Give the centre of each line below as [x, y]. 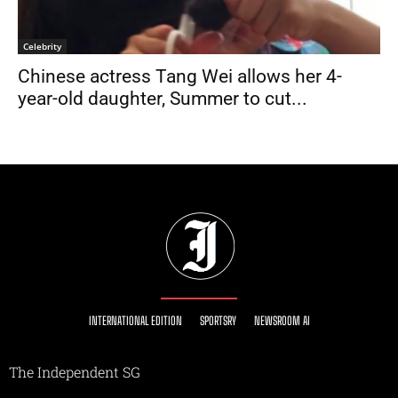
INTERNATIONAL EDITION [135, 321]
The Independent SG [75, 372]
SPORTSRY [218, 321]
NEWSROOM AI [282, 321]
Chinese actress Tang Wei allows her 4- [180, 77]
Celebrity [42, 47]
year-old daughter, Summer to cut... [163, 99]
